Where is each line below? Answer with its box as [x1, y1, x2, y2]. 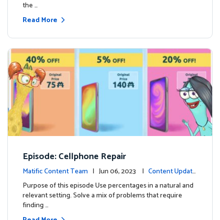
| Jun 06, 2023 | [99, 166, 148, 178]
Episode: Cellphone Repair [23, 149, 126, 165]
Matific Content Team [23, 166, 88, 178]
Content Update [148, 166, 196, 178]
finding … [23, 200, 49, 212]
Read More [23, 15, 57, 27]
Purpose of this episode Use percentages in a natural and [23, 180, 193, 192]
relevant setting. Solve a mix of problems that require [23, 190, 182, 202]
